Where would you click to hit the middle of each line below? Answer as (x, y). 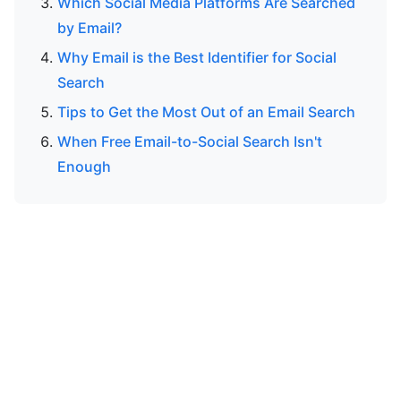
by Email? (90, 28)
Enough (84, 166)
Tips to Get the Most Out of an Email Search (206, 111)
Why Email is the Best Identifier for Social (197, 58)
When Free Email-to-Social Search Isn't (190, 141)
